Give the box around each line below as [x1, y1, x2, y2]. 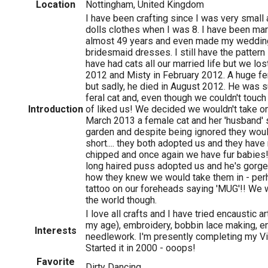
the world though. [86, 194, 157, 206]
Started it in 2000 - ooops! [86, 242, 196, 254]
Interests [35, 224, 77, 236]
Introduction [28, 103, 83, 115]
